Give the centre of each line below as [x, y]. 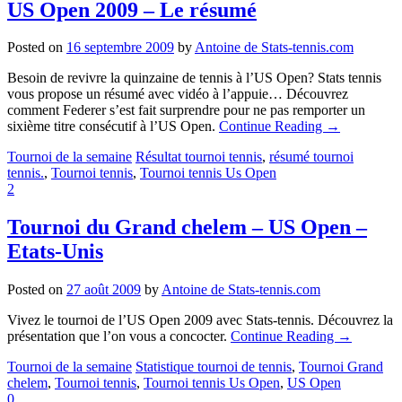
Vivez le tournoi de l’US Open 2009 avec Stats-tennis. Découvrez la [200, 320]
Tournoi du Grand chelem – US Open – [187, 227]
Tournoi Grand [341, 367]
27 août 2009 [104, 290]
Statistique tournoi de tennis [214, 367]
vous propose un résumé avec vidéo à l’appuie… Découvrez [178, 94]
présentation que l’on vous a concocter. [119, 336]
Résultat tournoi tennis [199, 157]
